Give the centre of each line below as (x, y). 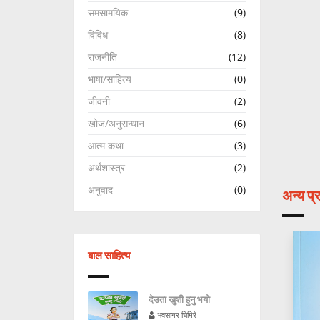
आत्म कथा (106, 145)
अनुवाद (100, 190)
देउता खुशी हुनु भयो (179, 299)
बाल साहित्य (109, 255)
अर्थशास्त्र (106, 167)
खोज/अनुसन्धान (116, 123)
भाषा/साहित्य (110, 79)
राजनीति (102, 57)
